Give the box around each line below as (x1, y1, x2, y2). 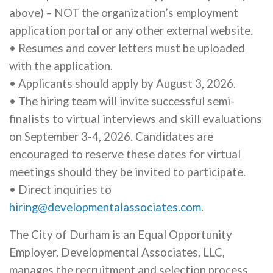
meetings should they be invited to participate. (9, 165, 246, 179)
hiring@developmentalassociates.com (9, 200, 201, 214)
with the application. (9, 59, 113, 73)
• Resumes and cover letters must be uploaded (9, 41, 245, 55)
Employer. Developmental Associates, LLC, (9, 246, 225, 259)
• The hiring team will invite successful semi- (9, 94, 235, 108)
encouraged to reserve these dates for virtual (9, 147, 241, 161)
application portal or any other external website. (9, 24, 253, 37)
